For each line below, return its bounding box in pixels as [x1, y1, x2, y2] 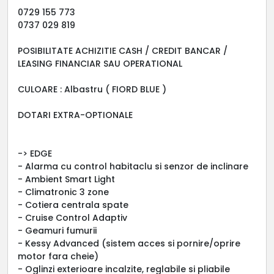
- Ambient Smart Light [18, 172, 115, 185]
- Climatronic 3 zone [18, 185, 109, 198]
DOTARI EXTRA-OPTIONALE [18, 108, 133, 121]
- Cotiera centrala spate [18, 198, 128, 211]
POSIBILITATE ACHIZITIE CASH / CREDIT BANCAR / [18, 44, 228, 57]
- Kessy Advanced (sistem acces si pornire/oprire [18, 237, 240, 250]
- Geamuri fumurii [18, 224, 97, 237]
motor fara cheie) [18, 250, 98, 262]
